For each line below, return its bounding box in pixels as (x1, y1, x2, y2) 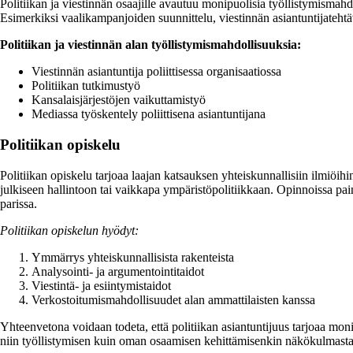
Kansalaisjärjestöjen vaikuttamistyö (32, 93, 206, 107)
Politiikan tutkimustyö (32, 79, 140, 93)
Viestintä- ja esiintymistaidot (32, 278, 171, 292)
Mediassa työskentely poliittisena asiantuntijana (32, 107, 266, 121)
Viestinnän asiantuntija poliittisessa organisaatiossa (32, 65, 281, 79)
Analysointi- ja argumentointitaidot (32, 264, 204, 278)
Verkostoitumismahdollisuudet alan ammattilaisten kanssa (32, 292, 315, 307)
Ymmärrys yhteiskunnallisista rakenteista (32, 250, 234, 264)
